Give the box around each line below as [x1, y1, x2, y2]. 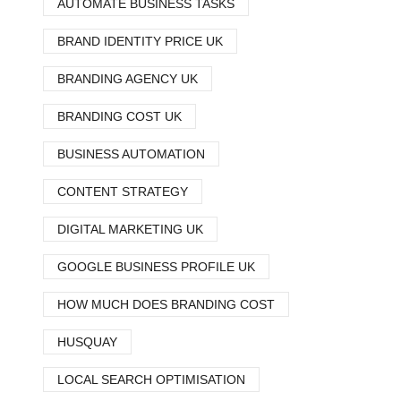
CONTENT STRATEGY [57, 184, 188, 199]
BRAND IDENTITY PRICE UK [57, 34, 223, 48]
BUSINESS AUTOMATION [57, 147, 205, 161]
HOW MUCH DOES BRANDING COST [57, 297, 275, 311]
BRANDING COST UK [57, 109, 182, 124]
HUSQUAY [57, 335, 117, 349]
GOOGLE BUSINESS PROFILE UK [57, 260, 255, 274]
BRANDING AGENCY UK [57, 72, 198, 86]
